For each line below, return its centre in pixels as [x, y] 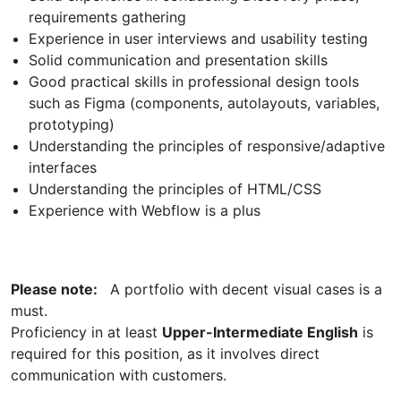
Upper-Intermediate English [260, 333]
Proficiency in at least [86, 333]
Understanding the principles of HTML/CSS [175, 189]
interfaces [63, 168]
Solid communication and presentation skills [178, 60]
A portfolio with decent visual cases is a [242, 290]
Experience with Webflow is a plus [145, 211]
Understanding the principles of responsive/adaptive [207, 146]
